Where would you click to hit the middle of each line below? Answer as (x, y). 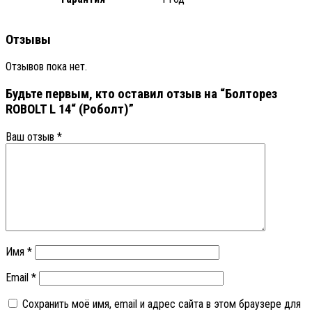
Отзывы (28, 39)
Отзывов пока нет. (46, 67)
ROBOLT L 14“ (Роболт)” (70, 110)
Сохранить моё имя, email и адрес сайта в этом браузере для (162, 304)
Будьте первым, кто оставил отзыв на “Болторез (141, 94)
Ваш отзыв (31, 136)
